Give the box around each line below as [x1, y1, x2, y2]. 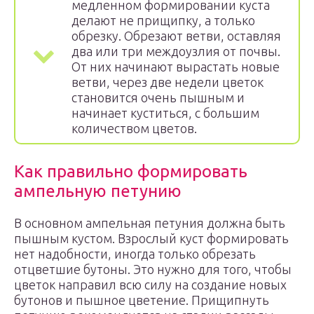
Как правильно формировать [14, 162, 247, 181]
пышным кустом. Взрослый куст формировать [14, 231, 289, 245]
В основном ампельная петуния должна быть [14, 216, 285, 230]
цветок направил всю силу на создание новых [14, 278, 287, 292]
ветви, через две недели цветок [71, 75, 264, 89]
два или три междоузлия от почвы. [71, 44, 280, 58]
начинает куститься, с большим [71, 106, 259, 120]
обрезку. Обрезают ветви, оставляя [71, 29, 281, 43]
